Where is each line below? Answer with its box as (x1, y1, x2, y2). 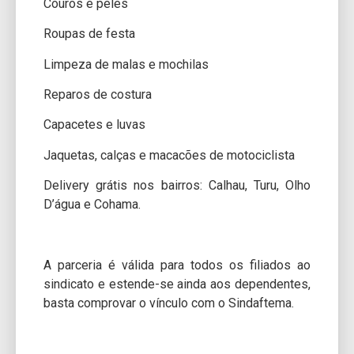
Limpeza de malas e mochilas (43, 56, 209, 72)
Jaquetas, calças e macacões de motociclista (43, 147, 295, 163)
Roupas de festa (43, 26, 135, 42)
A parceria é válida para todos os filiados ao (43, 257, 311, 273)
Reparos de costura (43, 87, 152, 103)
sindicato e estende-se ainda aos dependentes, (43, 276, 311, 292)
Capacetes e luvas (43, 117, 145, 133)
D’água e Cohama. (43, 197, 141, 213)
